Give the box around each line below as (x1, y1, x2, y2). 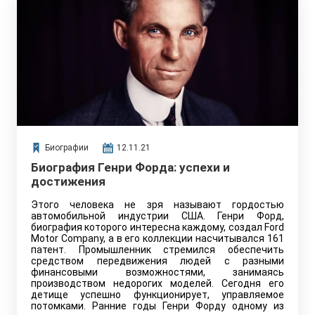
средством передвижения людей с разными (31, 255, 284, 266)
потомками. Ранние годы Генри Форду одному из (31, 300, 284, 311)
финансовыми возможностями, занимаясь (31, 266, 284, 278)
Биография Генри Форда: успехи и (31, 160, 230, 174)
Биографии (45, 143, 89, 153)
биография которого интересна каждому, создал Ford (31, 221, 284, 233)
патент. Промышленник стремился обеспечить (31, 244, 284, 255)
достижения (31, 174, 105, 188)
